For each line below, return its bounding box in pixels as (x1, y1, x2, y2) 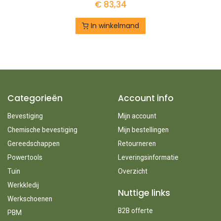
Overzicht (118, 167, 147, 176)
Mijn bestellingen (118, 126, 169, 134)
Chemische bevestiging (7, 126, 77, 134)
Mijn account (118, 112, 156, 120)
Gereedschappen (7, 140, 60, 148)
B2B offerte (118, 207, 153, 215)
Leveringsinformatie (118, 153, 179, 162)
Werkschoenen (7, 195, 52, 203)
